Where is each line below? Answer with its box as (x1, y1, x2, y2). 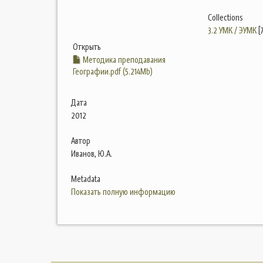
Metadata (71, 173, 100, 185)
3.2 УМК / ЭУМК (207, 25, 257, 36)
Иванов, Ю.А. (71, 148, 112, 160)
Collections (207, 12, 243, 23)
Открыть (73, 41, 101, 53)
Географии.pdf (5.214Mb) (73, 66, 153, 77)
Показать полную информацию (71, 186, 176, 198)
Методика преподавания (81, 54, 166, 66)
